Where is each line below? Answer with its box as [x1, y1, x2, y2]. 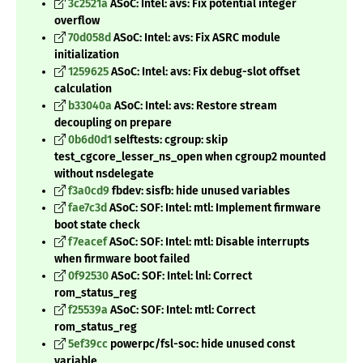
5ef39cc [68, 337, 108, 352]
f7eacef [68, 235, 107, 250]
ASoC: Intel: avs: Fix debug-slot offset [109, 65, 300, 79]
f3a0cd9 [68, 184, 109, 199]
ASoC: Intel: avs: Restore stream [112, 99, 277, 113]
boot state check [54, 218, 140, 233]
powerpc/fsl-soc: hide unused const [108, 337, 295, 352]
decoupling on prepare [54, 116, 172, 130]
